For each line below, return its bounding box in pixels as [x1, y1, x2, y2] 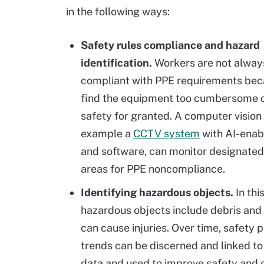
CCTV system [133, 127, 200, 140]
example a [81, 127, 133, 140]
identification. [81, 57, 152, 69]
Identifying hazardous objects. [81, 186, 233, 199]
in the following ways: [66, 5, 170, 18]
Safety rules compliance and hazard [81, 39, 260, 51]
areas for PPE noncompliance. [81, 163, 225, 175]
